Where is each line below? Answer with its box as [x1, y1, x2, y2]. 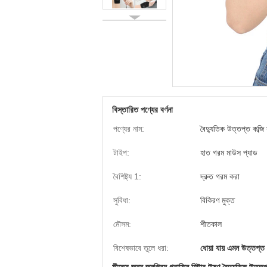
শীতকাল [200, 219, 222, 229]
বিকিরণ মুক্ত [200, 195, 235, 205]
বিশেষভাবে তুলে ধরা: [113, 243, 169, 253]
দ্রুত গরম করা [200, 172, 240, 181]
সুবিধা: [113, 195, 131, 205]
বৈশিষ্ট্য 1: [113, 172, 141, 181]
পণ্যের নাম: [113, 124, 144, 133]
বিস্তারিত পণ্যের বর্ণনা [112, 105, 173, 114]
